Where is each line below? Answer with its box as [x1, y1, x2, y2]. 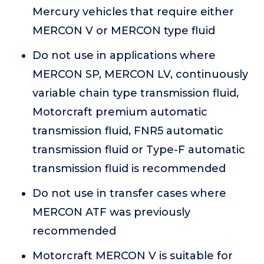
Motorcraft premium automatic [32, 105, 207, 119]
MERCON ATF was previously [32, 206, 190, 219]
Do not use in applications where [32, 49, 216, 62]
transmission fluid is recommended [32, 162, 226, 176]
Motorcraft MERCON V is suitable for [32, 249, 233, 263]
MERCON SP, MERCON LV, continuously [32, 68, 248, 81]
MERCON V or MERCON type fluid [32, 24, 215, 38]
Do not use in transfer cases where [32, 187, 226, 200]
